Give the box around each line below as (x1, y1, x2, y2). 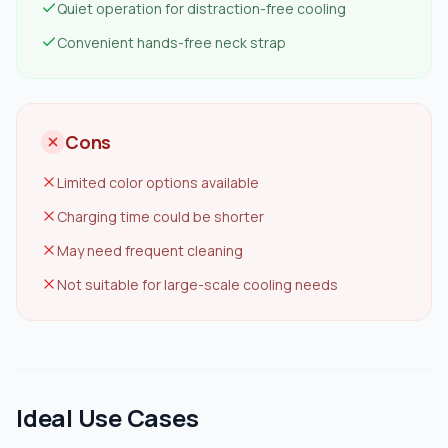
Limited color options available (57, 173, 259, 192)
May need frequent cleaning (57, 241, 243, 260)
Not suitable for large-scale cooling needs (57, 275, 338, 294)
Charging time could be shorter (57, 207, 264, 226)
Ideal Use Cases (16, 401, 199, 434)
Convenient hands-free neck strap (57, 33, 286, 52)
